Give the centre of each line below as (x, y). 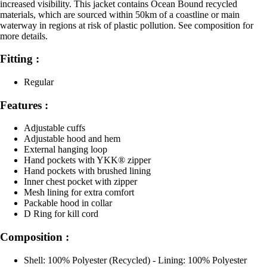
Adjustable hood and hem (72, 139)
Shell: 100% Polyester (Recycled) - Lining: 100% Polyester (135, 260)
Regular (39, 82)
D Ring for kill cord (61, 214)
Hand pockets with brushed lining (87, 171)
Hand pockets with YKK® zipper (87, 160)
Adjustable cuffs (55, 128)
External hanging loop (66, 150)
